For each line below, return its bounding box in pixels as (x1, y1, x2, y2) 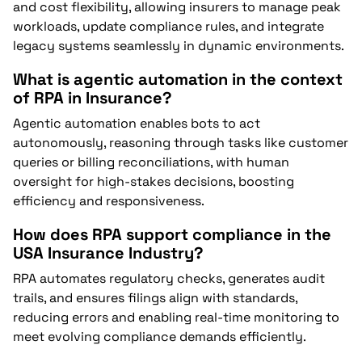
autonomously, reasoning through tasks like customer (13, 133, 348, 151)
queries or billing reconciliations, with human (13, 153, 289, 170)
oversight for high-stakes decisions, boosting (13, 172, 294, 190)
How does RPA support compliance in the (13, 224, 331, 245)
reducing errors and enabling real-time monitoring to (13, 308, 339, 326)
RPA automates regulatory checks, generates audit (13, 269, 325, 287)
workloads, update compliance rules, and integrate (13, 17, 324, 35)
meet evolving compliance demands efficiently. (13, 327, 306, 345)
